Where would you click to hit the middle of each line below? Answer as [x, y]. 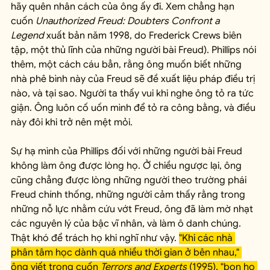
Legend [27, 36]
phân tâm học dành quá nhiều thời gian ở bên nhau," [126, 253]
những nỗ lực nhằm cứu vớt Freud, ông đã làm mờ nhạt [133, 209]
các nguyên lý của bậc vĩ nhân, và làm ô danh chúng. [127, 224]
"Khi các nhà [207, 238]
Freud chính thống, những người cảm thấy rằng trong [129, 195]
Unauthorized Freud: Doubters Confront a [129, 21]
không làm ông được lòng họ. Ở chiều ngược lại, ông [127, 166]
